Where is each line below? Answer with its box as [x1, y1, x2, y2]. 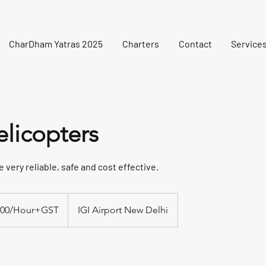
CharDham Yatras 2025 [8, 38, 103, 49]
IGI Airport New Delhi [78, 204, 168, 216]
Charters [122, 38, 159, 49]
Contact [178, 38, 212, 49]
